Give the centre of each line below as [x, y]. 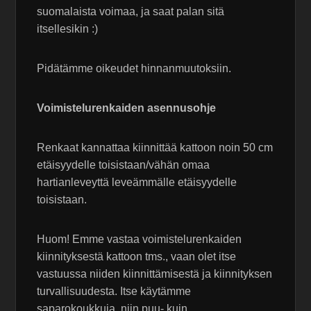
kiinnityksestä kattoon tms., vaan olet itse [137, 257]
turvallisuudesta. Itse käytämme [114, 292]
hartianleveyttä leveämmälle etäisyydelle [137, 183]
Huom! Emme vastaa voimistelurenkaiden [140, 239]
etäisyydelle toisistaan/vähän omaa [124, 165]
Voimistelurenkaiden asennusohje [127, 108]
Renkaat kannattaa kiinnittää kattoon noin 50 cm [155, 148]
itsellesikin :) [68, 29]
